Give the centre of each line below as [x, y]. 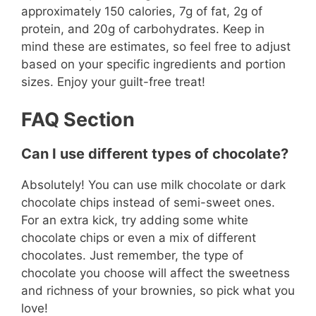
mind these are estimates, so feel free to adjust [156, 46]
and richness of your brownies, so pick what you [158, 291]
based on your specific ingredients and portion [153, 64]
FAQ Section [78, 120]
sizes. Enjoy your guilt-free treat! [113, 81]
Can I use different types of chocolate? [155, 154]
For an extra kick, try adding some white [135, 220]
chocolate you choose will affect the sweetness [156, 273]
